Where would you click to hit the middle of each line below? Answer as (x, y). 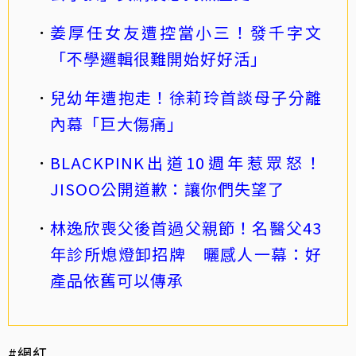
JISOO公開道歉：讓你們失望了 (167, 188)
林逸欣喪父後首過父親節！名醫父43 (186, 227)
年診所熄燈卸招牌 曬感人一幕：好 (186, 253)
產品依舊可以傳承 (117, 280)
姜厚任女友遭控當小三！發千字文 (186, 32)
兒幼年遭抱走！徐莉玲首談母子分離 (186, 97)
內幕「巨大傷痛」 (117, 123)
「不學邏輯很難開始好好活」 (159, 58)
